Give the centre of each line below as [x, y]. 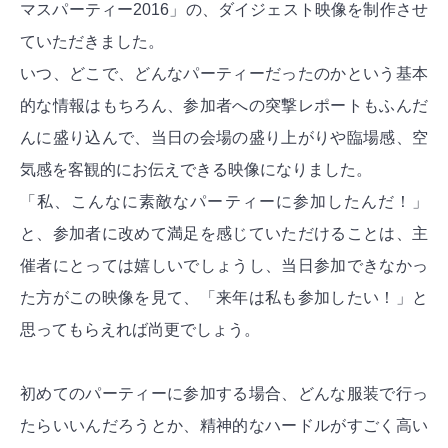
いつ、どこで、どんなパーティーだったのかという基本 [224, 74]
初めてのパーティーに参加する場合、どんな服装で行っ [224, 394]
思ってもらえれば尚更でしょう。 [140, 330]
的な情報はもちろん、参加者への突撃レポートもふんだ [224, 106]
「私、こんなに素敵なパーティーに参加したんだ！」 [224, 202]
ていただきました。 [92, 42]
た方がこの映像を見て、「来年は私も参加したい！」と [224, 298]
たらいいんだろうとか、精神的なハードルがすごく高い [224, 426]
